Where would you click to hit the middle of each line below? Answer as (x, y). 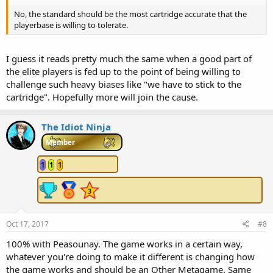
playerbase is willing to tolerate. (71, 25)
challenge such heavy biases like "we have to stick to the (124, 84)
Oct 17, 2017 (27, 224)
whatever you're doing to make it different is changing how (130, 256)
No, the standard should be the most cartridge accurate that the (130, 14)
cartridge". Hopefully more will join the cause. (102, 97)
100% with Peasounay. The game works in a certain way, (124, 243)
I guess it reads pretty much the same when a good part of (129, 58)
